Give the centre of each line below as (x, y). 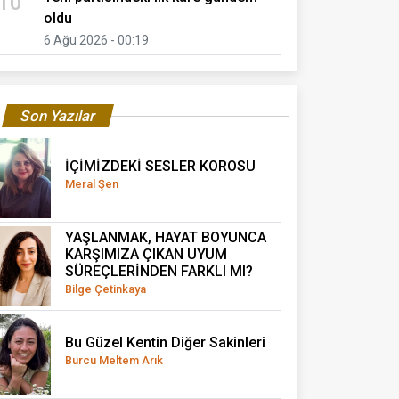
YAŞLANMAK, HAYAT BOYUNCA (166, 237)
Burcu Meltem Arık (114, 360)
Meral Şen (92, 183)
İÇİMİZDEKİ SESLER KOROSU (160, 166)
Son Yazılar (58, 115)
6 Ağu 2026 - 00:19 (96, 40)
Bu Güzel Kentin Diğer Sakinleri (165, 342)
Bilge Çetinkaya (106, 289)
